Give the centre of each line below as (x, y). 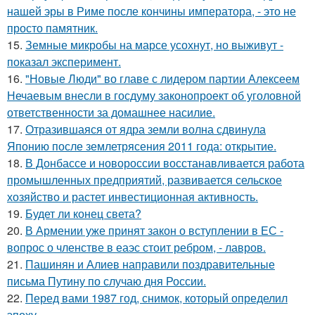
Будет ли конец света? (83, 213)
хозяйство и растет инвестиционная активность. (133, 196)
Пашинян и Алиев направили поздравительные (150, 264)
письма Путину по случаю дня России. (107, 281)
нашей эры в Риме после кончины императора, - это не (152, 11)
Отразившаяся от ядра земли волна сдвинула (146, 129)
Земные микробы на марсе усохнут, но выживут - (154, 44)
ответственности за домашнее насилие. (111, 112)
